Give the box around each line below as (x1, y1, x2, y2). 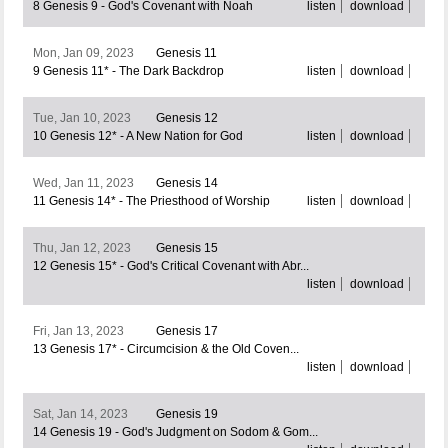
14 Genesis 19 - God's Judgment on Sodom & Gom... (32, 425, 318, 440)
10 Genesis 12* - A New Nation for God (32, 129, 243, 144)
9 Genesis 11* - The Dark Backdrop (32, 64, 224, 79)
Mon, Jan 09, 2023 (32, 46, 134, 61)
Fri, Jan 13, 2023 (32, 324, 124, 339)
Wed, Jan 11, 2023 (32, 176, 134, 191)
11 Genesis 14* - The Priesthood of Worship (32, 194, 270, 209)
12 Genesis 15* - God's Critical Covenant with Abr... (32, 259, 309, 274)
